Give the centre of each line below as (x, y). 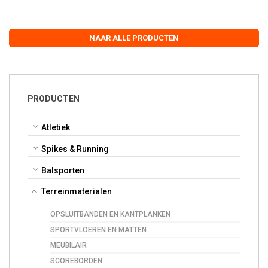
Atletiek (56, 128)
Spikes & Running (75, 149)
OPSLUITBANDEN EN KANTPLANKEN (110, 214)
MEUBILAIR (68, 246)
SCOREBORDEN (76, 261)
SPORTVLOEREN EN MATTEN (98, 230)
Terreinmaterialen (77, 192)
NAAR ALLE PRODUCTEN (134, 38)
